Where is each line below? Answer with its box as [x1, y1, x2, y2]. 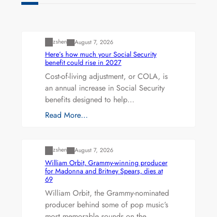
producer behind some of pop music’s [45, 199, 168, 210]
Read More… [45, 109, 88, 121]
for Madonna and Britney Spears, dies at [45, 166, 163, 176]
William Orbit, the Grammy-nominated [45, 187, 169, 199]
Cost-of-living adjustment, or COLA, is [45, 71, 168, 82]
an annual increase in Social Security [45, 82, 165, 94]
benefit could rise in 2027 [45, 58, 122, 68]
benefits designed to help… [45, 94, 134, 106]
